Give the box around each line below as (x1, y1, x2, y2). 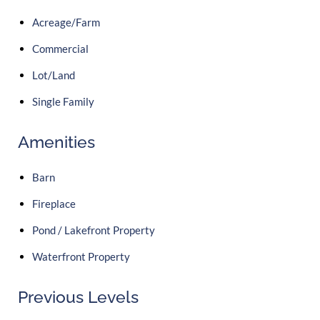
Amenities (18, 132, 95, 151)
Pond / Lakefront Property (32, 224, 155, 237)
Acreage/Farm (32, 15, 100, 29)
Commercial (32, 41, 89, 55)
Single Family (32, 94, 94, 108)
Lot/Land (32, 68, 75, 81)
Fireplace (32, 197, 76, 211)
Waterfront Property (32, 250, 130, 264)
